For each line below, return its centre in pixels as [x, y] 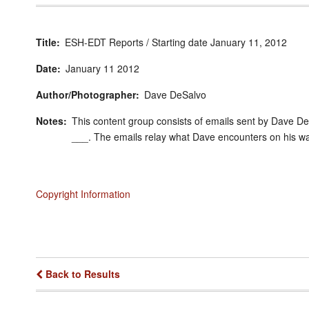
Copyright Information [83, 193]
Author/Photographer [86, 94]
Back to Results [83, 273]
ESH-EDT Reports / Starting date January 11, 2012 [176, 42]
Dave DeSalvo [175, 94]
